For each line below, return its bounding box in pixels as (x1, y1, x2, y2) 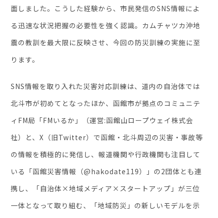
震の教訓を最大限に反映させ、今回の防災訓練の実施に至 (11, 37, 201, 47)
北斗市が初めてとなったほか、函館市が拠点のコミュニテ (11, 98, 201, 108)
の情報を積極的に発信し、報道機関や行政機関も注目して (11, 149, 201, 159)
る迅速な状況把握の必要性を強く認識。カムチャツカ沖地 (11, 20, 201, 30)
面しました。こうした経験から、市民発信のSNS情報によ (11, 3, 200, 13)
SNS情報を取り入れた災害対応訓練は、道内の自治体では (11, 81, 200, 91)
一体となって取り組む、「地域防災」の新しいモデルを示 (11, 200, 200, 210)
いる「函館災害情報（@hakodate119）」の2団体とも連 (11, 166, 202, 176)
